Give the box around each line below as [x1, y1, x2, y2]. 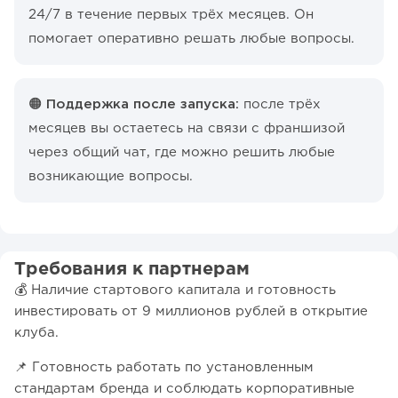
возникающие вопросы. [28, 171, 193, 183]
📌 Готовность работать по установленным [14, 362, 314, 374]
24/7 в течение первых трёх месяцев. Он [28, 9, 314, 21]
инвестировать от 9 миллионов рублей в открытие [14, 306, 368, 318]
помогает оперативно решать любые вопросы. [28, 33, 354, 45]
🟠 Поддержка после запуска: [28, 99, 239, 111]
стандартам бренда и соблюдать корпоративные [14, 383, 354, 395]
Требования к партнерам [14, 261, 250, 278]
